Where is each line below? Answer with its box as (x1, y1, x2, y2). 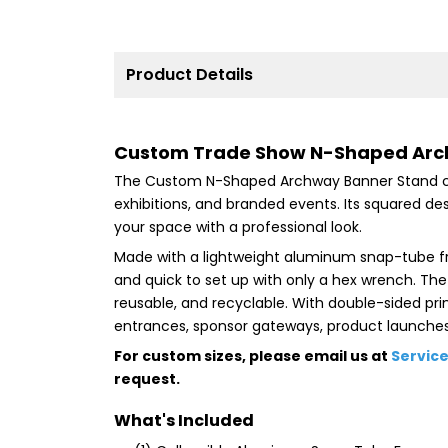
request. (114, 368, 180, 389)
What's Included (114, 408, 254, 432)
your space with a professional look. (114, 216, 362, 237)
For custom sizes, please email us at (114, 345, 391, 366)
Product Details (126, 62, 253, 86)
